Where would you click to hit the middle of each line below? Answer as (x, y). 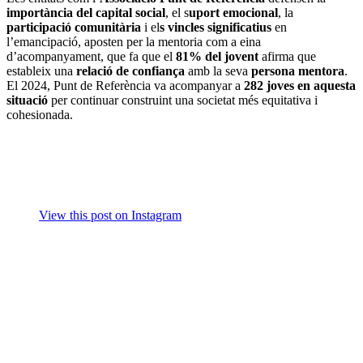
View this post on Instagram (110, 216)
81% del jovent (216, 57)
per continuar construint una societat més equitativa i (184, 100)
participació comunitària (74, 28)
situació (29, 100)
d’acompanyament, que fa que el (90, 57)
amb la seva (218, 71)
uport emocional (233, 13)
